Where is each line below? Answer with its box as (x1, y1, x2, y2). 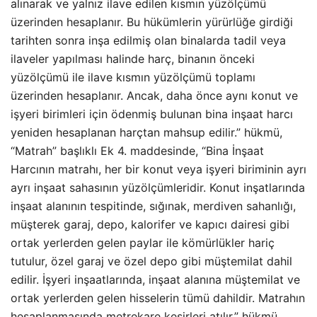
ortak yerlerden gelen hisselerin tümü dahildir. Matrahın (11, 291, 305, 305)
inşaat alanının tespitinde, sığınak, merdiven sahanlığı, (11, 199, 296, 213)
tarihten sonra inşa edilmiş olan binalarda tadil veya (11, 33, 286, 47)
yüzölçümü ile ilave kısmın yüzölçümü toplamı (11, 70, 255, 84)
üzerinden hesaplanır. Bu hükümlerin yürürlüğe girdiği (11, 15, 293, 29)
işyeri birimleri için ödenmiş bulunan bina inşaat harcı (11, 107, 293, 121)
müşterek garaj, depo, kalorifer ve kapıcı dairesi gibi (11, 217, 289, 231)
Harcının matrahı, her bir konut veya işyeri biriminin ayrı (11, 162, 306, 176)
